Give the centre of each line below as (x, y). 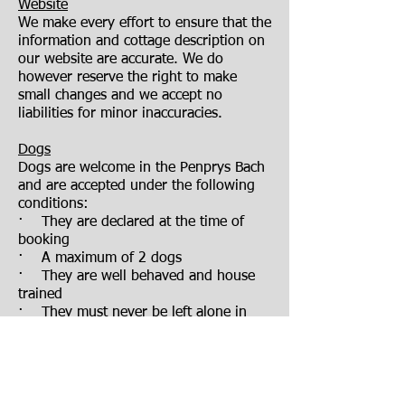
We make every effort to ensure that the (145, 24)
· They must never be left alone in (132, 313)
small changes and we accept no (120, 96)
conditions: (53, 204)
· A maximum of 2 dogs (100, 259)
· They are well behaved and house (137, 277)
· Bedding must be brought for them (140, 349)
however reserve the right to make (127, 78)
